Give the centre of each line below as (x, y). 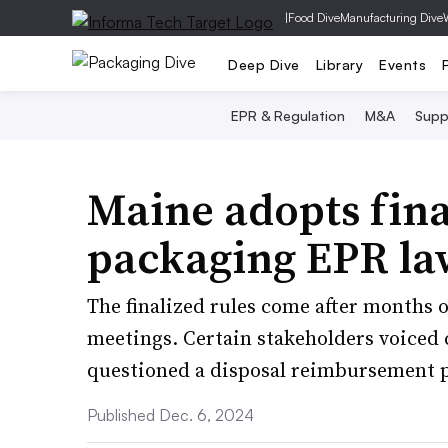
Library (339, 64)
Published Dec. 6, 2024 (170, 415)
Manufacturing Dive (391, 17)
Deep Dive (264, 64)
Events (402, 64)
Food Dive (314, 17)
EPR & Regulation (287, 115)
